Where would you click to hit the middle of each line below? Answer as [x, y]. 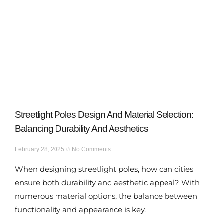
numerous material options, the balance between [106, 196]
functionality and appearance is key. [80, 209]
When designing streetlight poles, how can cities [104, 169]
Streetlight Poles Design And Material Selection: [104, 115]
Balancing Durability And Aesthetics [82, 129]
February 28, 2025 [40, 149]
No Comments [90, 149]
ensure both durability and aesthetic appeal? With [107, 183]
